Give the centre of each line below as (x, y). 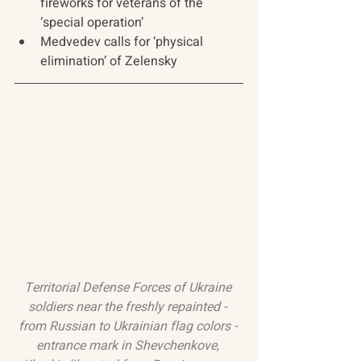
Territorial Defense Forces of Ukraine (129, 288)
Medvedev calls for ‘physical (123, 42)
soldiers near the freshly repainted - (129, 307)
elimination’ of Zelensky (109, 62)
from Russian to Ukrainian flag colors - (129, 327)
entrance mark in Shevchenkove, (129, 346)
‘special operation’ (92, 23)
